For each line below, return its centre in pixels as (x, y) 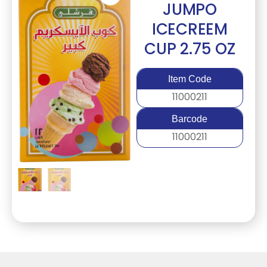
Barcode (190, 119)
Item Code (190, 79)
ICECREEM (190, 29)
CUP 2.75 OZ (190, 49)
